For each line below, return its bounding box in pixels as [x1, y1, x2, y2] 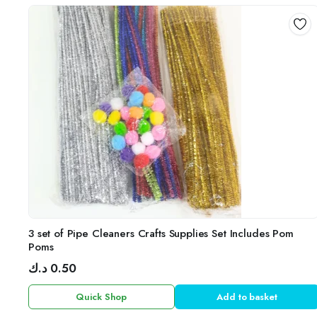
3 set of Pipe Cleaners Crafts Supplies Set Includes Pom [28, 226, 294, 241]
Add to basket [217, 290, 277, 304]
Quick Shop [76, 290, 127, 304]
